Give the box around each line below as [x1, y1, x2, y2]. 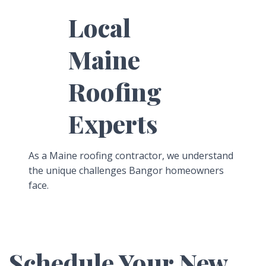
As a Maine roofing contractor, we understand [28, 148, 233, 162]
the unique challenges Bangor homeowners [28, 163, 224, 177]
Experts [68, 106, 157, 140]
